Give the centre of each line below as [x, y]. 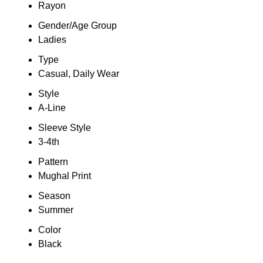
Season [54, 195]
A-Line [52, 107]
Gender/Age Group [77, 25]
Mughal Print [64, 176]
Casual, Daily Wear [78, 73]
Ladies [52, 39]
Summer [55, 210]
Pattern [53, 161]
